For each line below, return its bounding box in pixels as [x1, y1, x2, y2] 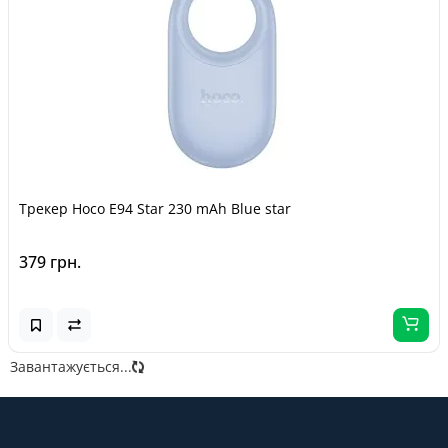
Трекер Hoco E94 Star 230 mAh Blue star [19, 199, 291, 218]
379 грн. [19, 251, 81, 273]
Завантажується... [10, 357, 132, 376]
